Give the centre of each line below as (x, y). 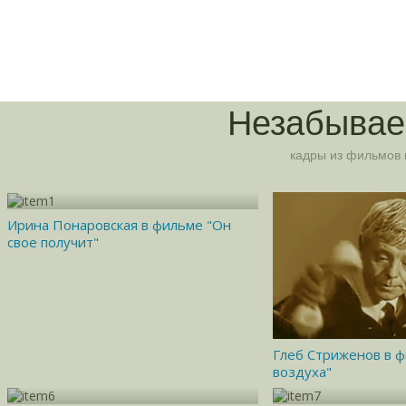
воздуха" (302, 372)
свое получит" (53, 242)
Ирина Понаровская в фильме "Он (119, 224)
